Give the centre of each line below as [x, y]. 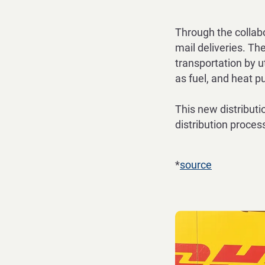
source [196, 165]
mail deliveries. [211, 48]
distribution [203, 125]
